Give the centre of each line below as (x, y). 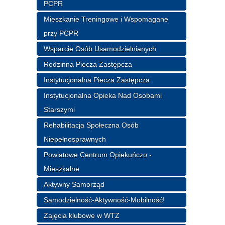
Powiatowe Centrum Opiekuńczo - (98, 154)
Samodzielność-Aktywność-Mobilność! (104, 200)
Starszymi (60, 109)
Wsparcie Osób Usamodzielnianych (100, 48)
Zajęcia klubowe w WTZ (82, 215)
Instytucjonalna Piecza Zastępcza (97, 80)
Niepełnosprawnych (75, 139)
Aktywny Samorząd (74, 184)
